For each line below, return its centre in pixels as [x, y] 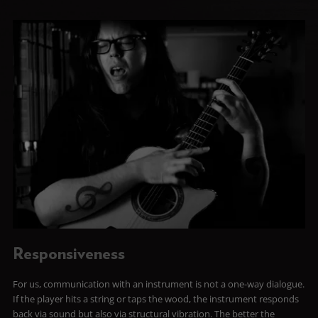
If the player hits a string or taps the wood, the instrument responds [155, 298]
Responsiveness [68, 254]
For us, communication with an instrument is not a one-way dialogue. [158, 284]
